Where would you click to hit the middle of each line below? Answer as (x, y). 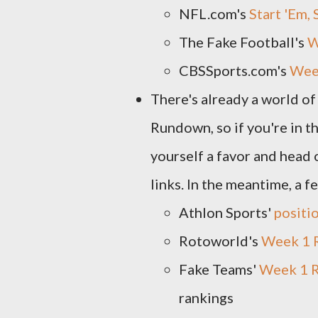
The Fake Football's (243, 42)
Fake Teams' (219, 269)
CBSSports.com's (234, 70)
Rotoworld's (220, 241)
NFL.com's (214, 13)
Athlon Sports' (226, 212)
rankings (206, 297)
